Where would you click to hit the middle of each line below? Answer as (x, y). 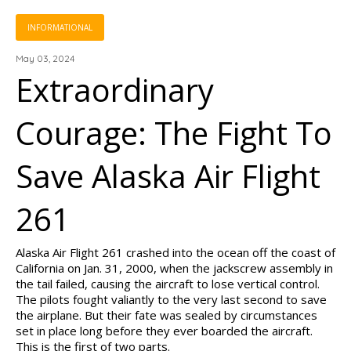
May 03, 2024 (45, 58)
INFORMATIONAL (60, 27)
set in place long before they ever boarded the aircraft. (164, 331)
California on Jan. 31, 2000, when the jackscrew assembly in (174, 268)
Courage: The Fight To (174, 133)
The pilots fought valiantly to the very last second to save (171, 299)
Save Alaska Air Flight (168, 176)
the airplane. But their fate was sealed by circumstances (166, 315)
